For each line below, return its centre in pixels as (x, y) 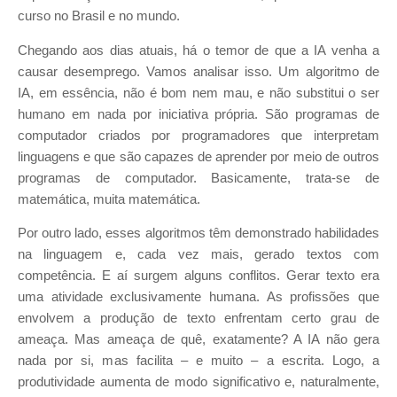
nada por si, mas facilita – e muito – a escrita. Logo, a (198, 361)
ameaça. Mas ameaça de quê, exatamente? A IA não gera (198, 340)
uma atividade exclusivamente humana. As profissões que (198, 297)
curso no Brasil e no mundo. (99, 16)
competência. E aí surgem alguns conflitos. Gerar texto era (198, 276)
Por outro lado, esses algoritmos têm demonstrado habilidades (198, 234)
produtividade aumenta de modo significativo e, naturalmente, (198, 382)
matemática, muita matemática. (109, 199)
